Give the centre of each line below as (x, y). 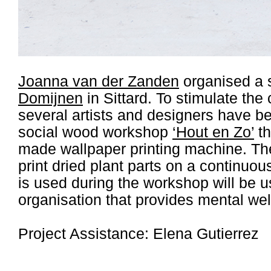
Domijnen (51, 98)
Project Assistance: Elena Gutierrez (139, 234)
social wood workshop (95, 132)
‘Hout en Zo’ (213, 132)
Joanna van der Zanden (99, 81)
